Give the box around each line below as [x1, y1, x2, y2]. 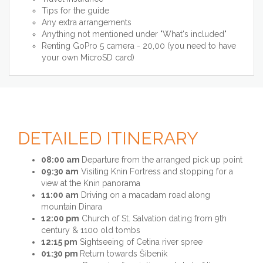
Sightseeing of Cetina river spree [77, 237, 203, 247]
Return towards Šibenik [80, 249, 167, 259]
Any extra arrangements [42, 18, 131, 28]
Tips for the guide [42, 6, 109, 16]
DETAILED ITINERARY [18, 128, 198, 149]
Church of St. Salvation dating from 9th [79, 214, 227, 224]
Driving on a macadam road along [79, 190, 210, 200]
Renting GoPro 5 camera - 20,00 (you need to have [42, 41, 236, 51]
